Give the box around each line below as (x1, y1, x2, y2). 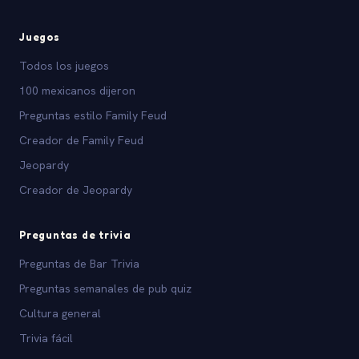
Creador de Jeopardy (19, 182, 132, 197)
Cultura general (19, 305, 101, 321)
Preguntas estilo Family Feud (19, 107, 167, 123)
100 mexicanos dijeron (19, 83, 135, 98)
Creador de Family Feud (19, 132, 143, 147)
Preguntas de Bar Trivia (19, 256, 139, 271)
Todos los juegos (19, 58, 109, 73)
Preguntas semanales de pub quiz (19, 280, 192, 296)
